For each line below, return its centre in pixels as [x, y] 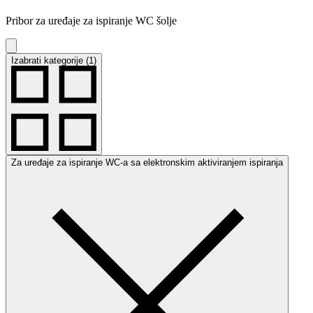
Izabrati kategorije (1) [54, 60]
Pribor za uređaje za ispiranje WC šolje [91, 20]
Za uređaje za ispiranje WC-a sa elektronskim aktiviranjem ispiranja [147, 162]
